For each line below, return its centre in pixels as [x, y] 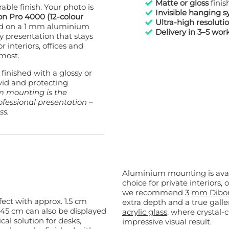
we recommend [154, 193]
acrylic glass [145, 212]
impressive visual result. [167, 222]
